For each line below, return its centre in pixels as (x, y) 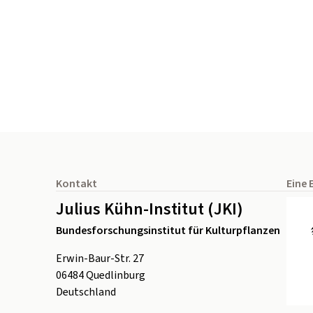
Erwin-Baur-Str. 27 (100, 258)
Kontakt (77, 183)
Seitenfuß (79, 167)
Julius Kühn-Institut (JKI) (150, 209)
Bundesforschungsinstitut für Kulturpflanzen (168, 230)
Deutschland (86, 292)
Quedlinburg (116, 275)
